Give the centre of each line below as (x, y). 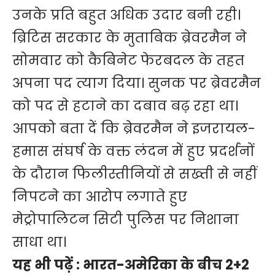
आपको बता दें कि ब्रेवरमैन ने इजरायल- (134, 129)
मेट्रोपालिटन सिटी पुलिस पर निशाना (126, 220)
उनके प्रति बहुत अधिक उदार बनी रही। (126, 15)
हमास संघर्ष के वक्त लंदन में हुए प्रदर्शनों (133, 152)
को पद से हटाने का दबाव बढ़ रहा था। (125, 106)
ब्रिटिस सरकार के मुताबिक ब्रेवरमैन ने (130, 38)
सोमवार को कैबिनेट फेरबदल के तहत (128, 61)
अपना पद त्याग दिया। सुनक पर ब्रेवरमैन (137, 83)
